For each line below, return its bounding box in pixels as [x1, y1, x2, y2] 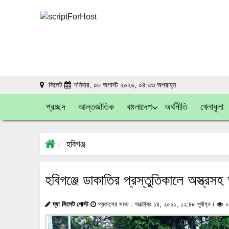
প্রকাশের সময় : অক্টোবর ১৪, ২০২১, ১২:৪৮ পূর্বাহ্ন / [96, 200, 217, 208]
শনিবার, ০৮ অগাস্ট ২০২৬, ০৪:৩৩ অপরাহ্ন [74, 81, 176, 89]
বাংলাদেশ [127, 102, 152, 112]
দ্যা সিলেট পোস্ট [53, 200, 88, 208]
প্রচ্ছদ [46, 102, 65, 112]
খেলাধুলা [200, 102, 223, 112]
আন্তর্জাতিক [78, 102, 114, 112]
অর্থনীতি [165, 102, 188, 112]
